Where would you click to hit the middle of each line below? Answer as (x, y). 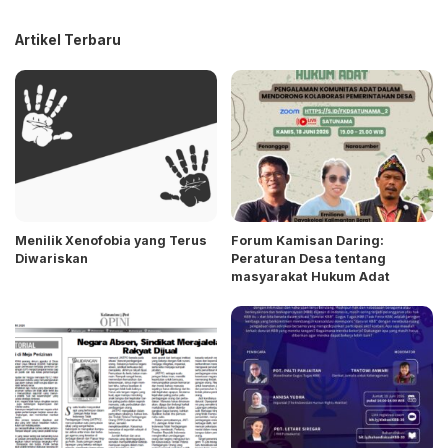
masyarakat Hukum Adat (310, 276)
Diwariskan (51, 258)
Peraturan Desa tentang (308, 258)
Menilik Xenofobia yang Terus (111, 240)
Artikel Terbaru (68, 40)
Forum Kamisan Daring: (307, 240)
